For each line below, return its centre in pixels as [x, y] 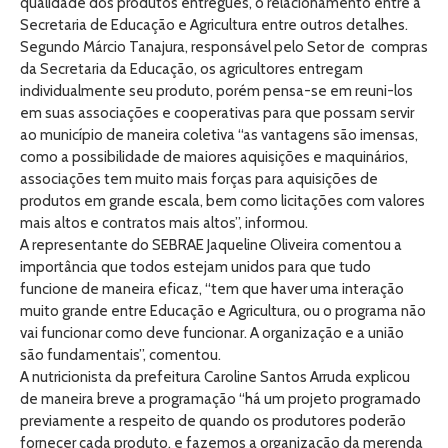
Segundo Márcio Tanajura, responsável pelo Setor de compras [224, 47]
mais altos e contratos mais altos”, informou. [164, 223]
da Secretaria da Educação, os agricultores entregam [191, 69]
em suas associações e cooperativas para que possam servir [217, 113]
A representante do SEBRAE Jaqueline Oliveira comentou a [211, 245]
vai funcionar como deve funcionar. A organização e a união [212, 333]
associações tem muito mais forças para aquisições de [199, 179]
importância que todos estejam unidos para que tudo [195, 267]
